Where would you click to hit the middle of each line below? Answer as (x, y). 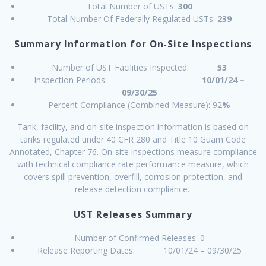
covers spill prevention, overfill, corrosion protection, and (133, 177)
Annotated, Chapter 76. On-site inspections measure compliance (133, 152)
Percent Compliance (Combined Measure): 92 (135, 105)
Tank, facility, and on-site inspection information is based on (133, 127)
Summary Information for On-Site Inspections (133, 45)
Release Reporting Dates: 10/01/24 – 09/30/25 (139, 251)
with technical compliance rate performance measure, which (133, 164)
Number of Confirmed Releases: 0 (139, 238)
